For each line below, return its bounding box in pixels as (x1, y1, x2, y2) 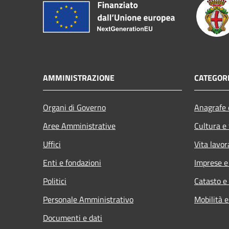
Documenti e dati (43, 211, 102, 224)
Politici (43, 174, 66, 187)
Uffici (43, 138, 61, 150)
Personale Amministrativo (43, 193, 133, 205)
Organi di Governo (43, 101, 106, 113)
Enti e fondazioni (43, 156, 101, 169)
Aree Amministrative (43, 119, 116, 132)
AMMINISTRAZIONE (43, 71, 114, 84)
